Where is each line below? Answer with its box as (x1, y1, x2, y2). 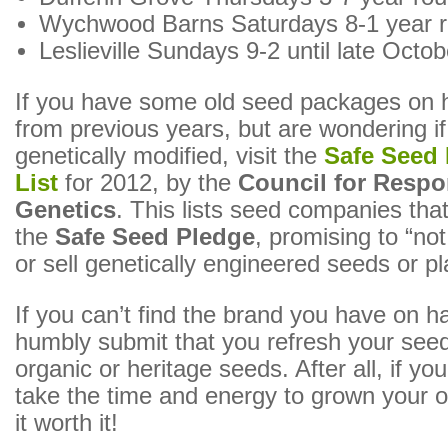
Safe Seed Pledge (55, 224, 255, 250)
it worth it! (15, 410, 118, 436)
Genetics (15, 197, 116, 223)
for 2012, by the (58, 170, 238, 196)
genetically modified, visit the (15, 143, 324, 169)
